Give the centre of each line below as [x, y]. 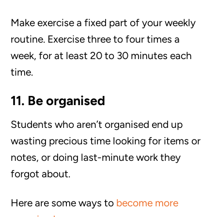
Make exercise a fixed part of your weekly [103, 23]
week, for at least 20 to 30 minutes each [101, 55]
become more [147, 203]
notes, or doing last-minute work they [96, 157]
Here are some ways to [64, 203]
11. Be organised [58, 101]
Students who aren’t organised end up [97, 124]
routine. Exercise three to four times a [95, 39]
